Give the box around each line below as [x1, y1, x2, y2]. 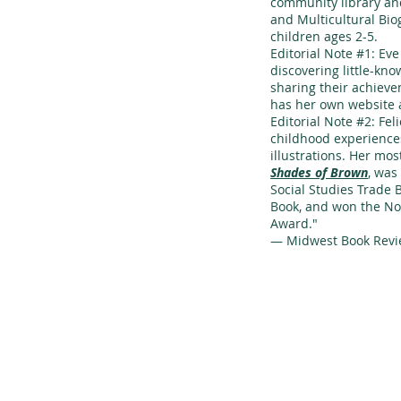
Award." [270, 215, 318, 232]
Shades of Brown [270, 164, 368, 181]
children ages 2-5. [270, 28, 378, 45]
